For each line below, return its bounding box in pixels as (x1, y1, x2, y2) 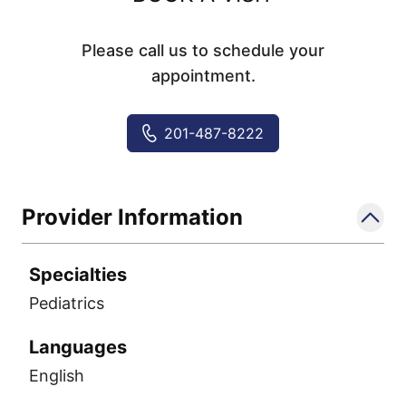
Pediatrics (29, 294, 104, 313)
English (29, 366, 84, 385)
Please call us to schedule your (82, 41, 324, 60)
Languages (29, 336, 127, 358)
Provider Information (22, 204, 243, 230)
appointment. (150, 66, 256, 85)
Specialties (29, 264, 127, 285)
